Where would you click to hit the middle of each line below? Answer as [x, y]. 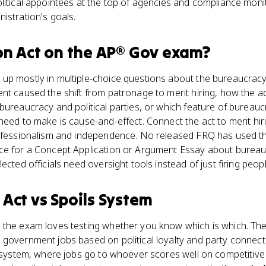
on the [68, 52]
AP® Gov [127, 52]
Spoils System [102, 199]
